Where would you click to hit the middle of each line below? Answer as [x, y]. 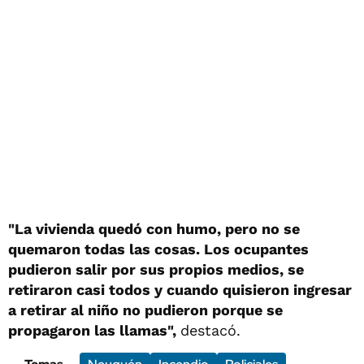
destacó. [210, 331]
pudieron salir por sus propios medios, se [156, 270]
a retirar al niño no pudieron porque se [145, 310]
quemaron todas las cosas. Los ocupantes [158, 249]
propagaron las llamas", [94, 331]
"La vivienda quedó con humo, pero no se [154, 229]
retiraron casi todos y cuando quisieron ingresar [180, 290]
